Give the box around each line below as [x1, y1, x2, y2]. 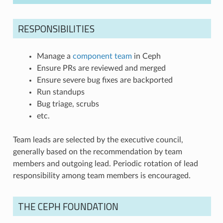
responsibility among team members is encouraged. [12, 171, 191, 180]
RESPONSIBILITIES [17, 21, 95, 36]
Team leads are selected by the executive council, [12, 135, 183, 144]
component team [72, 52, 132, 60]
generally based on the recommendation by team [12, 147, 182, 156]
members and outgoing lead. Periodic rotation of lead [12, 159, 198, 168]
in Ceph [131, 52, 161, 60]
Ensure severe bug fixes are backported [36, 76, 173, 84]
